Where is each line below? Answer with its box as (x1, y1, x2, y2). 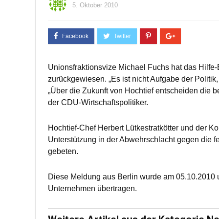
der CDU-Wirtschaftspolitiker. (48, 98, 148, 107)
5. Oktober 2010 (72, 1, 118, 9)
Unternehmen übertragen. (48, 184, 137, 193)
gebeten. (48, 147, 78, 155)
